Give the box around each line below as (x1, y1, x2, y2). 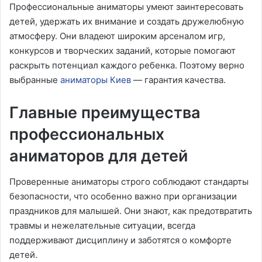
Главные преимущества (9, 102, 201, 122)
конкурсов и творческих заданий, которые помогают (9, 44, 236, 56)
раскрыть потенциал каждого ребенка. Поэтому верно (9, 59, 244, 71)
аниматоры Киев (60, 74, 131, 85)
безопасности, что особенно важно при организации (9, 191, 237, 202)
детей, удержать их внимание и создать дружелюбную (9, 15, 244, 27)
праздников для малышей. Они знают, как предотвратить (9, 205, 252, 217)
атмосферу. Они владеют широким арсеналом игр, (9, 30, 225, 42)
